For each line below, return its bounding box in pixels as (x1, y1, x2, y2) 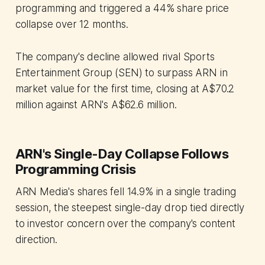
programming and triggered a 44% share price (15, 2, 229, 15)
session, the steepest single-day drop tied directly (15, 202, 245, 214)
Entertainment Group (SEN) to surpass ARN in (15, 67, 228, 79)
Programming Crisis (15, 161, 136, 177)
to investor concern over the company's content (15, 218, 235, 230)
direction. (15, 234, 58, 246)
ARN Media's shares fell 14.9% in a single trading (15, 186, 236, 198)
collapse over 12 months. (15, 18, 128, 31)
